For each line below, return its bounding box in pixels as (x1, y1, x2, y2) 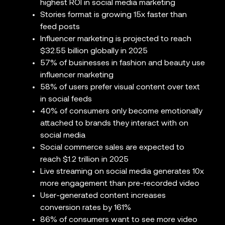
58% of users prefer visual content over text (40, 83, 200, 92)
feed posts (40, 23, 80, 32)
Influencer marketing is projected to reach (40, 35, 191, 44)
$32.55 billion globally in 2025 (40, 47, 148, 56)
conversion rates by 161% (40, 204, 131, 212)
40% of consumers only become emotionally (40, 107, 202, 116)
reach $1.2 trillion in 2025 (40, 156, 129, 164)
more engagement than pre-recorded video (40, 180, 199, 188)
